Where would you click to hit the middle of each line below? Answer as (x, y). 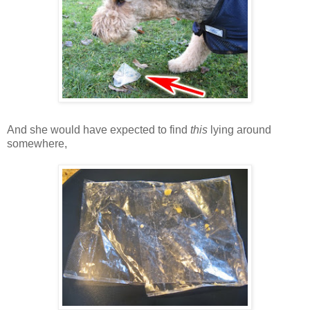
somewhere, (37, 143)
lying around (239, 129)
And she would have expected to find (99, 129)
